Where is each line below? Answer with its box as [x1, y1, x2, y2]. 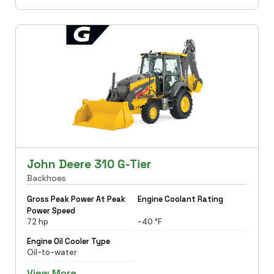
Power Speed [26, 205, 75, 216]
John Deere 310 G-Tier [26, 156, 151, 172]
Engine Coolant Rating [138, 193, 223, 204]
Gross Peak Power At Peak [26, 193, 125, 204]
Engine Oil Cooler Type [26, 235, 110, 246]
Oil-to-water [26, 246, 77, 257]
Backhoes [26, 172, 66, 183]
